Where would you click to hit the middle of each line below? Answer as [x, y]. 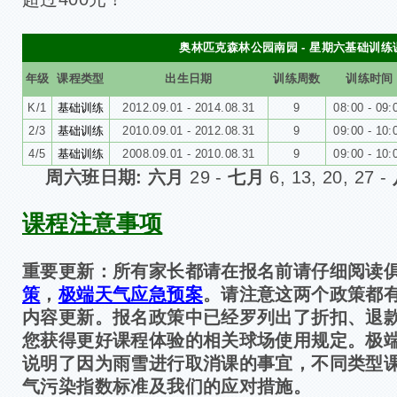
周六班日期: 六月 [115, 177]
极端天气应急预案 [130, 294]
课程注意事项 [93, 223]
